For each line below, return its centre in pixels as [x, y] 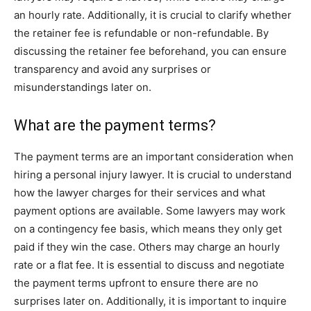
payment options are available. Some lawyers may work [150, 211]
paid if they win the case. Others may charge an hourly [147, 247]
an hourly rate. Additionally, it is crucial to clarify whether [153, 15]
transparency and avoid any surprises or [112, 69]
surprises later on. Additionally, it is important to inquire [150, 301]
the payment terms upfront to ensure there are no [136, 283]
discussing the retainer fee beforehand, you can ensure [150, 51]
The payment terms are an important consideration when [154, 157]
